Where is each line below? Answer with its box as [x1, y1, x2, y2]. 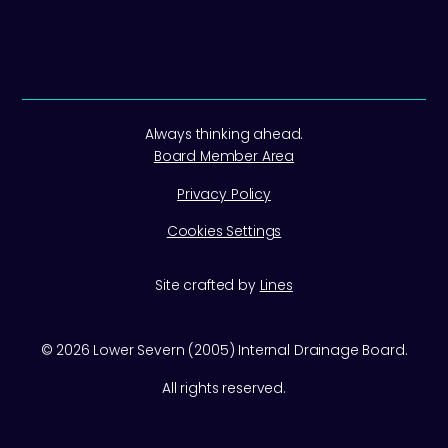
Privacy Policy [177, 184, 271, 204]
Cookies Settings [166, 222, 282, 242]
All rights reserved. [162, 378, 286, 398]
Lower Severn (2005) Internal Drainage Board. [89, 341, 408, 361]
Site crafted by [155, 275, 260, 295]
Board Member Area [153, 146, 295, 166]
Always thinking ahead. [144, 124, 304, 144]
